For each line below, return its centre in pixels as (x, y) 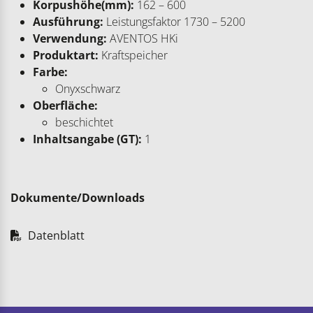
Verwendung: (70, 39)
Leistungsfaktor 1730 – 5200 (174, 22)
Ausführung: (68, 22)
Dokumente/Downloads (78, 198)
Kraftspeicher (133, 56)
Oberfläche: (65, 106)
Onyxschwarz (88, 89)
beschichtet (84, 123)
